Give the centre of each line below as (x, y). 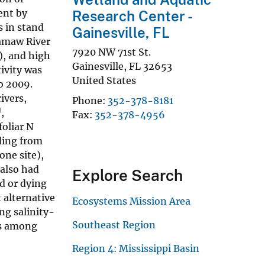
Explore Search (127, 175)
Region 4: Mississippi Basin (136, 248)
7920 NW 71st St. (112, 52)
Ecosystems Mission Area (131, 201)
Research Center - (132, 16)
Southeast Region (114, 224)
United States (104, 80)
